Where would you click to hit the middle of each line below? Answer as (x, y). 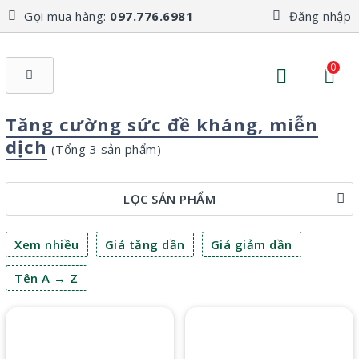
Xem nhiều (47, 244)
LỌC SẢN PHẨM (169, 199)
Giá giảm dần (251, 244)
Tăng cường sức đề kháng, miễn (162, 124)
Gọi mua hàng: (67, 16)
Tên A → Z (46, 278)
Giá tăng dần (145, 244)
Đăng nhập (320, 16)
